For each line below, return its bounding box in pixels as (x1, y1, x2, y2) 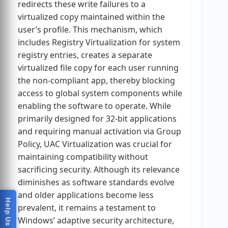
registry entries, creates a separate (18, 49, 152, 61)
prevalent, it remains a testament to (18, 202, 156, 214)
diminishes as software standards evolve (18, 177, 175, 188)
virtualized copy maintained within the (18, 11, 165, 23)
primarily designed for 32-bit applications (18, 113, 177, 125)
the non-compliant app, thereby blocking (18, 75, 175, 87)
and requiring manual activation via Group (18, 126, 181, 137)
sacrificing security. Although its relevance (18, 164, 180, 176)
